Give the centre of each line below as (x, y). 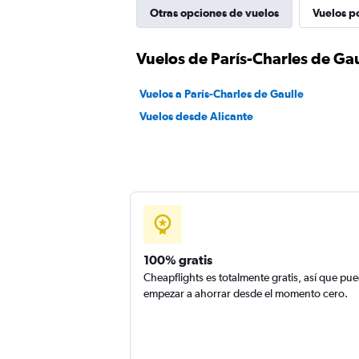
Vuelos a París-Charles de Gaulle (222, 94)
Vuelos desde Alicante (196, 116)
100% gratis (178, 260)
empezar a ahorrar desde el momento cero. (246, 293)
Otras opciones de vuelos (214, 13)
